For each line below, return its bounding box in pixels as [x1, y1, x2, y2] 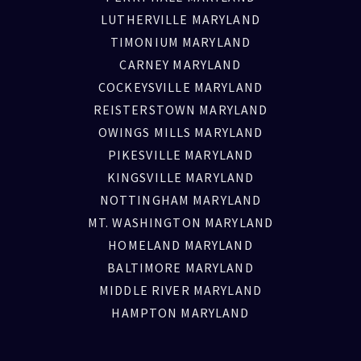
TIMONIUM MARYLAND [110, 34, 251, 51]
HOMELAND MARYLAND [108, 237, 253, 254]
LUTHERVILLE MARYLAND [101, 11, 260, 28]
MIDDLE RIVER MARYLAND [99, 282, 262, 299]
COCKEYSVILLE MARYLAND [98, 79, 263, 96]
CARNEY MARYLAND [119, 56, 242, 73]
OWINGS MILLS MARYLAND [98, 124, 263, 141]
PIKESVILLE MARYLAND [107, 147, 254, 164]
